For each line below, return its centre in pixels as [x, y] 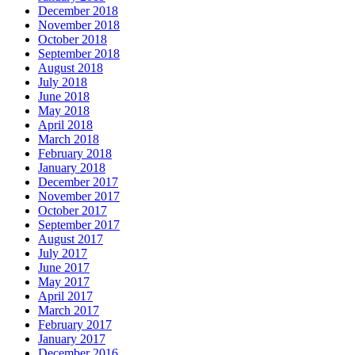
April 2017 [65, 296]
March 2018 [69, 139]
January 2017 [72, 338]
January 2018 [72, 167]
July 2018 [63, 82]
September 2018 [79, 53]
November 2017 [79, 196]
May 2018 [64, 110]
